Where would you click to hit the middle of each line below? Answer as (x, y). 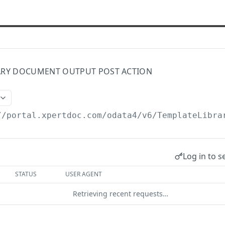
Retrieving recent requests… (121, 194)
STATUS (26, 174)
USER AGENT (84, 174)
